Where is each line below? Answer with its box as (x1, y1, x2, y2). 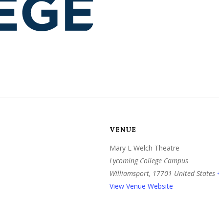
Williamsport (109, 169, 149, 178)
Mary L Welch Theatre (109, 143, 179, 153)
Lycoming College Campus (109, 156, 188, 166)
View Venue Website (109, 181, 173, 191)
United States (174, 169, 215, 178)
